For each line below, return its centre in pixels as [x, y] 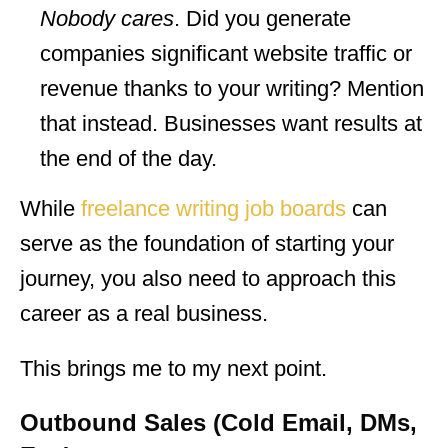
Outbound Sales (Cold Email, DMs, [218, 422]
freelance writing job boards [213, 208]
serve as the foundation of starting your [207, 243]
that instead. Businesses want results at [231, 123]
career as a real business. [144, 313]
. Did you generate [262, 18]
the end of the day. [128, 158]
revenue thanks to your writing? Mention [232, 88]
